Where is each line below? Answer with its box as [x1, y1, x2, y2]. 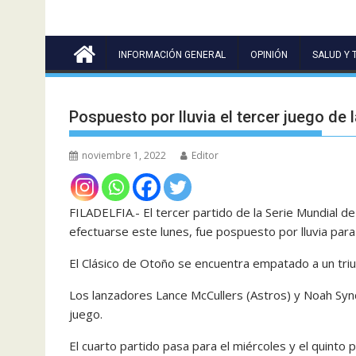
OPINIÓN [250, 48, 288, 60]
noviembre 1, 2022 [82, 148, 166, 162]
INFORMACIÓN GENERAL [118, 48, 226, 60]
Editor [192, 148, 219, 162]
